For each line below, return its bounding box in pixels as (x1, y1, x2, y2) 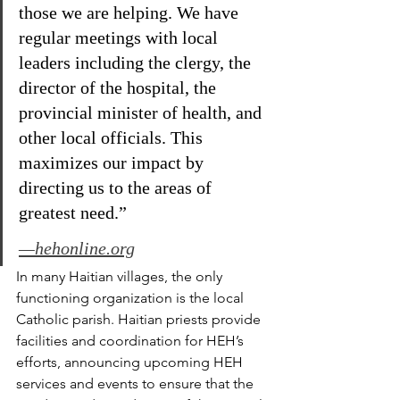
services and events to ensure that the (16, 375, 257, 392)
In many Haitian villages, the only (16, 268, 226, 285)
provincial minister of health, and (19, 103, 266, 122)
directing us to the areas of (19, 178, 216, 197)
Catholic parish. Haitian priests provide (16, 311, 264, 328)
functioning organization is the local (16, 289, 247, 306)
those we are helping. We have (19, 3, 243, 22)
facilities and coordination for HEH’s (16, 332, 247, 349)
